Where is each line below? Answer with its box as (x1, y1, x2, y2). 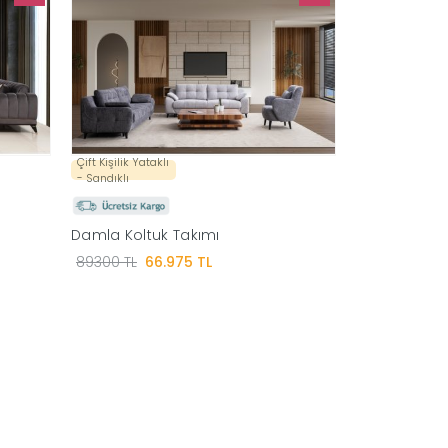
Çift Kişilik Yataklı (77, 153, 169, 170)
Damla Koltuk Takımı (71, 225, 220, 246)
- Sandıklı (77, 169, 129, 186)
